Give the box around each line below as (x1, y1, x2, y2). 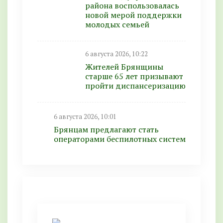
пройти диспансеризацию (85, 80, 186, 91)
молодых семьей (85, 18, 153, 30)
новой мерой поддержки (85, 9, 182, 20)
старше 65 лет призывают (85, 70, 183, 82)
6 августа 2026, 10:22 (85, 49, 148, 58)
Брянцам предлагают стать (54, 124, 159, 135)
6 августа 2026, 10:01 (54, 112, 116, 121)
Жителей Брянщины (85, 61, 163, 72)
